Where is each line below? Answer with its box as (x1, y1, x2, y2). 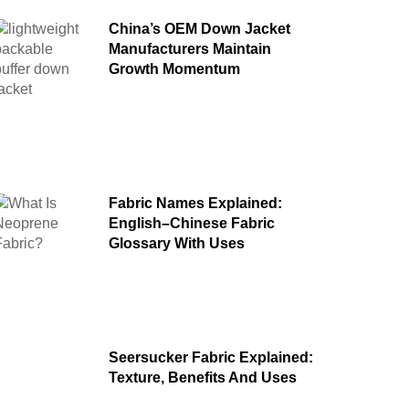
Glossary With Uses (108, 236, 245, 252)
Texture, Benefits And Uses (108, 370, 297, 386)
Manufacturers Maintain (108, 41, 271, 58)
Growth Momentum (108, 61, 240, 78)
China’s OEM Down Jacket (108, 21, 290, 37)
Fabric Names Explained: (108, 195, 282, 212)
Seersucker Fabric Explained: (108, 350, 313, 366)
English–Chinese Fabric (108, 215, 275, 232)
